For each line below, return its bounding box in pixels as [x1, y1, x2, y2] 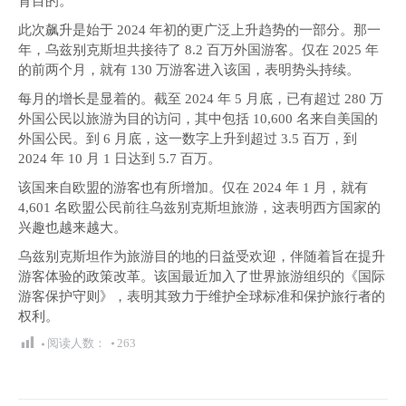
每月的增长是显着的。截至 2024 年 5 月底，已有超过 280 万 [18, 92, 383, 106]
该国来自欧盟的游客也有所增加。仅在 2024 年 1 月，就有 [18, 180, 368, 195]
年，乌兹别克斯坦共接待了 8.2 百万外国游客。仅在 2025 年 [18, 43, 379, 57]
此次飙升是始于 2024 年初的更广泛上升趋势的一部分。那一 [18, 23, 381, 37]
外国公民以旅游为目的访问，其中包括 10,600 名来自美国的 [18, 111, 378, 126]
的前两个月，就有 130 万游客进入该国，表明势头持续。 [18, 63, 360, 77]
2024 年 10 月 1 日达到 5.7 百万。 [18, 151, 221, 166]
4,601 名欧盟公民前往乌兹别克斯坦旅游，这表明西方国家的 [18, 200, 381, 215]
